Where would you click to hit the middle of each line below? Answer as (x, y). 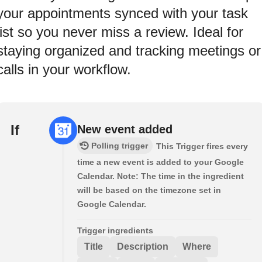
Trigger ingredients (115, 230)
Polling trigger (120, 145)
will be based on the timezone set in (149, 190)
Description (143, 246)
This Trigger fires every (202, 146)
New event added (125, 129)
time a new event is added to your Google (161, 162)
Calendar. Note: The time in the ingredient (161, 176)
